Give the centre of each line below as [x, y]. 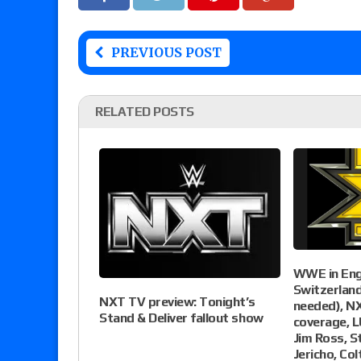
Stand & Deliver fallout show [181, 317]
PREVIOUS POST [166, 53]
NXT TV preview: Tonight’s [178, 301]
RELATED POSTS [145, 112]
